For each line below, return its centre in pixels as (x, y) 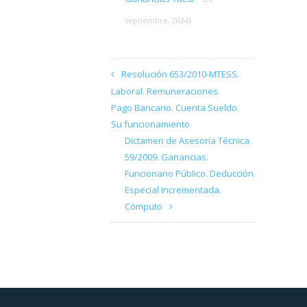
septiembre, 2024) (158, 20)
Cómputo (144, 206)
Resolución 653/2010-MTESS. (180, 74)
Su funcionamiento (150, 124)
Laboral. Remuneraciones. (165, 91)
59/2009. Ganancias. (167, 157)
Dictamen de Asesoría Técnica (187, 140)
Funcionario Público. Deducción (189, 173)
